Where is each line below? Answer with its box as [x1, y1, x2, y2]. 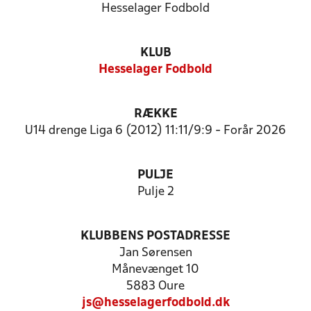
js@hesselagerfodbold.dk [81, 297, 230, 309]
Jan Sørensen [119, 247, 192, 259]
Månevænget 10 [112, 264, 199, 276]
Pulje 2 [137, 186, 174, 198]
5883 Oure [126, 280, 185, 292]
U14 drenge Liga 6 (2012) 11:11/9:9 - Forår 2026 [25, 125, 286, 137]
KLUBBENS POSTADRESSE [81, 230, 230, 242]
